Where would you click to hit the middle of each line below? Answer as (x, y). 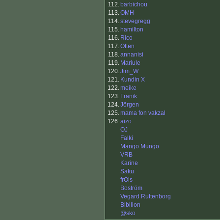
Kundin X (133, 80)
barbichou (134, 5)
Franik (129, 96)
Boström (131, 188)
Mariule (130, 63)
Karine (129, 163)
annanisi (132, 55)
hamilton (132, 30)
